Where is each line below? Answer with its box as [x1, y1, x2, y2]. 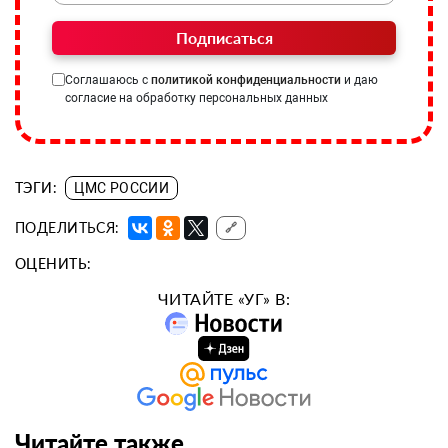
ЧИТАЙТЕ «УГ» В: [157, 288, 291, 308]
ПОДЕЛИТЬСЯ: [15, 218, 120, 236]
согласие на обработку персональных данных [65, 90, 328, 105]
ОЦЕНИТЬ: [15, 254, 92, 272]
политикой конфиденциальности [151, 72, 341, 87]
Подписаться [175, 27, 273, 47]
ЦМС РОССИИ [74, 179, 170, 196]
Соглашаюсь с [65, 72, 151, 87]
